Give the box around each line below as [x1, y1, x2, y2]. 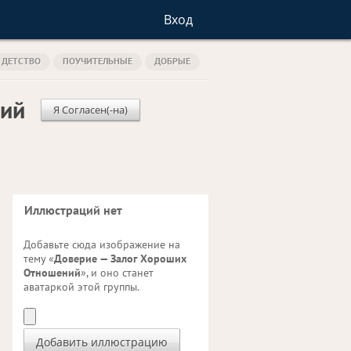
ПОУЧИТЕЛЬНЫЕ [63, 55, 132, 67]
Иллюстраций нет [24, 202, 122, 218]
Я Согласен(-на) [52, 103, 128, 117]
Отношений [24, 266, 81, 280]
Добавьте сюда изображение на [24, 237, 180, 251]
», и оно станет [81, 266, 154, 280]
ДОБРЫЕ [154, 55, 190, 67]
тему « [24, 251, 54, 266]
